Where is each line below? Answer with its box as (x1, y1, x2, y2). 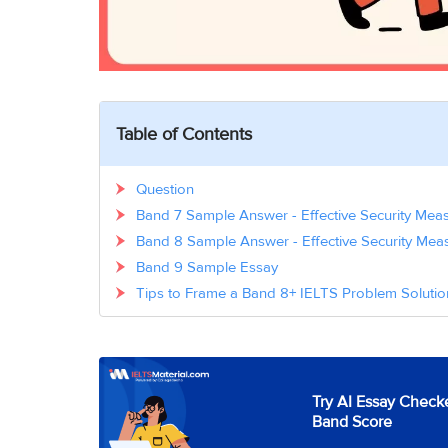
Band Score (311, 412, 392, 433)
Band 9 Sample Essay (136, 258, 278, 277)
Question (136, 180, 194, 199)
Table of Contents (116, 123, 252, 146)
